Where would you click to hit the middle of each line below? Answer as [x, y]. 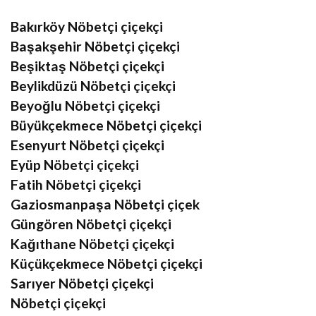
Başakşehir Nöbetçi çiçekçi [95, 46]
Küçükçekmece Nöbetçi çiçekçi [107, 263]
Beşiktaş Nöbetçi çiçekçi [87, 66]
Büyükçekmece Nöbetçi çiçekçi [106, 125]
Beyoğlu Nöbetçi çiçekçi [85, 105]
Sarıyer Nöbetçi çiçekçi [82, 283]
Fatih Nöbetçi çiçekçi [76, 184]
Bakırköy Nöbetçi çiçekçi [87, 26]
